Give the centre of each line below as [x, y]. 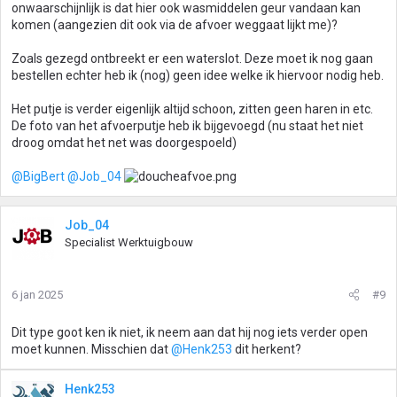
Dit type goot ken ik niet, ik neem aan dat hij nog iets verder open [190, 332]
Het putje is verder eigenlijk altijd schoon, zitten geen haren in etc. [192, 109]
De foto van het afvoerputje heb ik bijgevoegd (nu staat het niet [187, 126]
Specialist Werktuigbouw [129, 242]
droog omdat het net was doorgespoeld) [124, 143]
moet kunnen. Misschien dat [91, 349]
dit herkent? [267, 349]
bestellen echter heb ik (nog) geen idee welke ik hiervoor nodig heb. [198, 75]
